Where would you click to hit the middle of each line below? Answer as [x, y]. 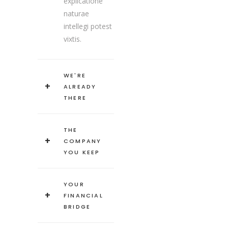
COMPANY [83, 141]
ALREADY [80, 87]
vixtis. [73, 39]
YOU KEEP [82, 152]
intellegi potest [88, 26]
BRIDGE [77, 207]
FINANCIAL [83, 196]
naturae [76, 14]
